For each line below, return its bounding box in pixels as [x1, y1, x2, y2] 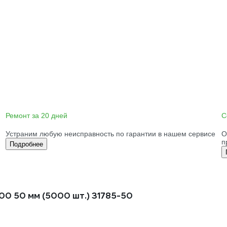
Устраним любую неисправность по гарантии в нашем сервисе [5, 130, 215, 138]
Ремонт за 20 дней [5, 111, 67, 120]
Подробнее [9, 140, 43, 148]
